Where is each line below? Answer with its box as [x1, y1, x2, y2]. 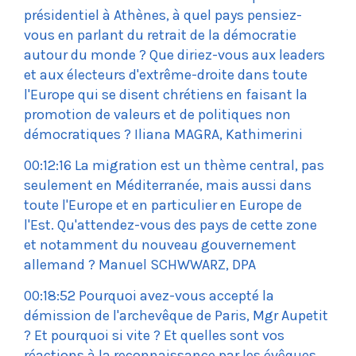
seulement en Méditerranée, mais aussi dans [24, 176, 311, 195]
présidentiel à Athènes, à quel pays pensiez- [24, 6, 302, 25]
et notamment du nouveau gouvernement [24, 236, 296, 254]
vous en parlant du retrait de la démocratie [24, 26, 296, 44]
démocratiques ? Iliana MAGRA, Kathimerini [24, 126, 303, 144]
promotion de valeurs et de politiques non [24, 106, 291, 124]
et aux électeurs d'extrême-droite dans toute [24, 66, 308, 84]
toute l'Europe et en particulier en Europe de [24, 196, 302, 215]
